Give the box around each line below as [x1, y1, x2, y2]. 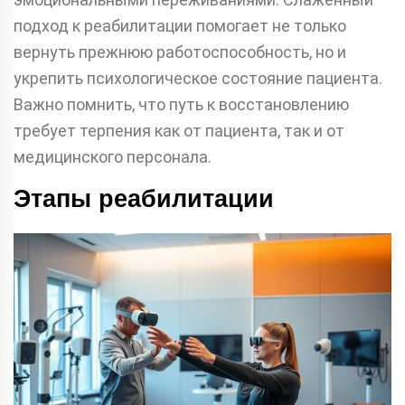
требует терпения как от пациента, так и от [14, 121, 344, 140]
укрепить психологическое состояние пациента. [14, 69, 382, 88]
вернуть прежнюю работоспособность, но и [14, 42, 346, 61]
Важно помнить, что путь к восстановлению [14, 95, 349, 114]
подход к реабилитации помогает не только [14, 16, 346, 35]
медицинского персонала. [14, 147, 212, 166]
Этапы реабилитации [14, 185, 274, 212]
